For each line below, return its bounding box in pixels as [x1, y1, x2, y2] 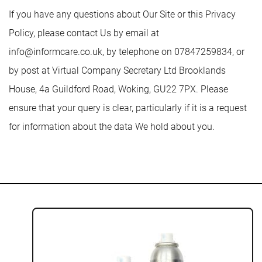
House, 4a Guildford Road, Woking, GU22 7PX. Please [9, 84, 228, 95]
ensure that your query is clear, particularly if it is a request [9, 102, 247, 113]
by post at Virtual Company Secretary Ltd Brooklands [9, 65, 226, 76]
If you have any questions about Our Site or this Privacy [9, 9, 236, 20]
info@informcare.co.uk [9, 46, 102, 57]
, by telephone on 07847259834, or [102, 46, 244, 57]
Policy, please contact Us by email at [9, 27, 159, 39]
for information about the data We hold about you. [9, 121, 215, 132]
